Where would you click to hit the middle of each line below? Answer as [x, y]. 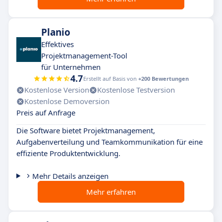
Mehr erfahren [111, 192]
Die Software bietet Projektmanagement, [86, 130]
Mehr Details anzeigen [70, 176]
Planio [56, 32]
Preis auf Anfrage [46, 112]
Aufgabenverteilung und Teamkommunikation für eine [110, 142]
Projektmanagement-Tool [84, 55]
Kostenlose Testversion [136, 90]
